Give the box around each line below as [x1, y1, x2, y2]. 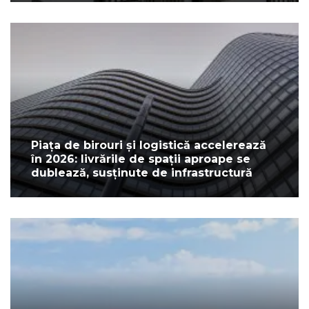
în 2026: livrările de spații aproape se [31, 152, 250, 166]
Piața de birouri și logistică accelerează [31, 139, 266, 152]
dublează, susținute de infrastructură [31, 166, 252, 180]
